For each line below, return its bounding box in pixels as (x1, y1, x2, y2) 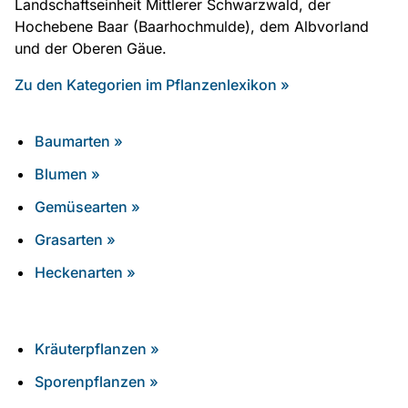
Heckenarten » (35, 262, 137, 281)
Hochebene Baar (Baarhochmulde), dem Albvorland (15, 16, 369, 36)
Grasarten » (35, 229, 117, 249)
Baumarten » (35, 131, 124, 150)
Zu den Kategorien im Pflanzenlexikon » (15, 75, 290, 94)
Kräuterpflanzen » (35, 339, 160, 358)
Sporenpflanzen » (35, 372, 159, 391)
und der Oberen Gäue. (15, 38, 167, 57)
